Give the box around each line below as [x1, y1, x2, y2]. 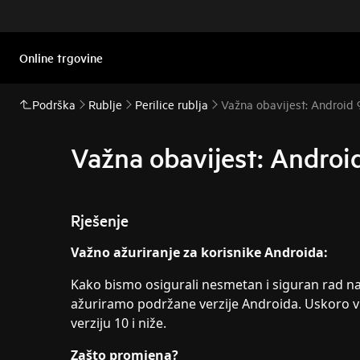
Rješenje [71, 210, 129, 231]
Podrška [32, 96, 76, 112]
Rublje [88, 96, 122, 112]
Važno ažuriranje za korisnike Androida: [71, 243, 328, 261]
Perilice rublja [135, 96, 208, 112]
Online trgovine [19, 49, 103, 66]
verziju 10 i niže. [71, 314, 166, 332]
